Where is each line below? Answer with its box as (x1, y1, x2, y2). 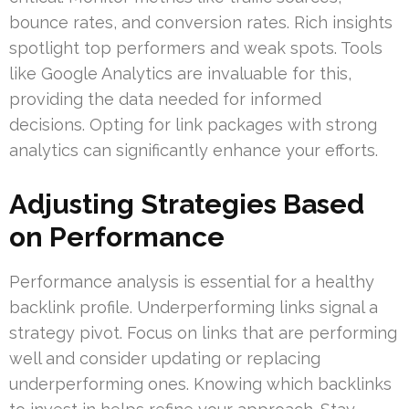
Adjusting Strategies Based (9, 188, 364, 221)
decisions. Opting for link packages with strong (9, 115, 377, 135)
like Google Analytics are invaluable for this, (9, 64, 351, 84)
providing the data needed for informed (9, 89, 321, 110)
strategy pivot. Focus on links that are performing (9, 323, 397, 343)
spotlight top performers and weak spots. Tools (9, 38, 383, 58)
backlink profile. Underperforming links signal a (9, 298, 378, 318)
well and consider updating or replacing (9, 349, 320, 369)
